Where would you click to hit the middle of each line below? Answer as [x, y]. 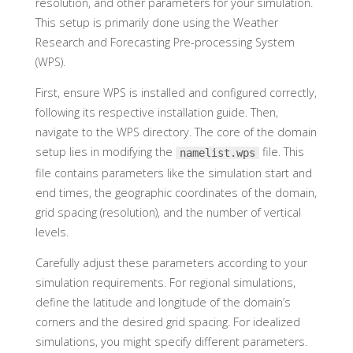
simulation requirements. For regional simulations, [165, 283]
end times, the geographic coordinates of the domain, [176, 192]
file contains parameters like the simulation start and [173, 173]
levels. [52, 232]
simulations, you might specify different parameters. [171, 342]
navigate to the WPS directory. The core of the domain [176, 132]
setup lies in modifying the [105, 152]
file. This [281, 152]
